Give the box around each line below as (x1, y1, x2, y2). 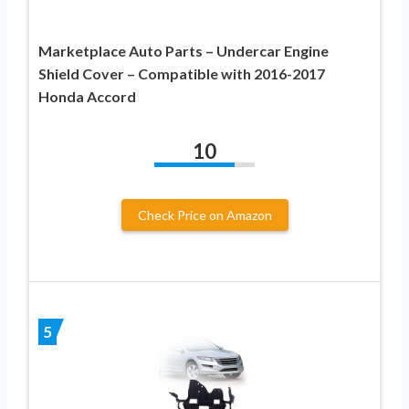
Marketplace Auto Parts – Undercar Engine (38, 42, 329, 60)
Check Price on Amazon (137, 207, 272, 224)
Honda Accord (38, 88, 136, 106)
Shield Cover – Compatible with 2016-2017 (38, 65, 325, 83)
